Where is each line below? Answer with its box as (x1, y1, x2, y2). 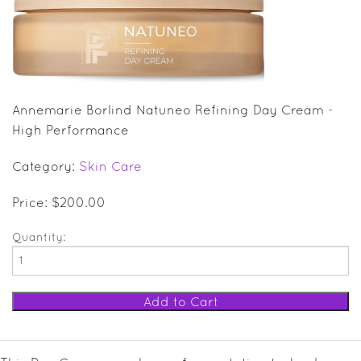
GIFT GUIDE (8, 48, 62, 60)
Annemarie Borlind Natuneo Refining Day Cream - (12, 102, 334, 117)
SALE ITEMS (8, 13, 65, 25)
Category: (12, 158, 79, 173)
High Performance (12, 122, 129, 137)
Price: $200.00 (12, 194, 106, 210)
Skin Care (79, 158, 142, 173)
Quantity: (12, 230, 65, 243)
